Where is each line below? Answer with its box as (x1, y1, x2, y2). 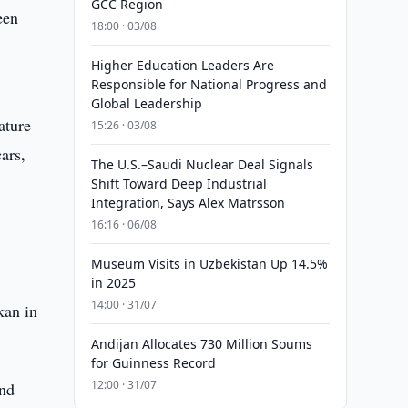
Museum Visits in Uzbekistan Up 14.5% (90, 255, 328, 272)
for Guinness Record (90, 354, 216, 372)
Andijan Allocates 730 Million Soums (90, 335, 312, 352)
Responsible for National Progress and (90, 76, 327, 93)
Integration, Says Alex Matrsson (90, 194, 285, 211)
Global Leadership (90, 95, 202, 112)
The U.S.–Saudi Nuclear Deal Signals (90, 156, 313, 173)
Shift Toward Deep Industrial (90, 175, 267, 192)
